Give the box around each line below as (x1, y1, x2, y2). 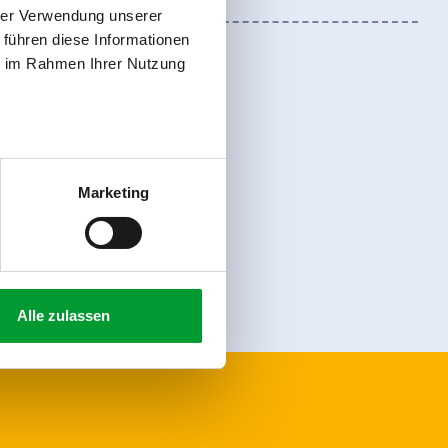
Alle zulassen (17, 307, 110, 325)
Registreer (55, 200, 144, 225)
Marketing (78, 184, 149, 202)
